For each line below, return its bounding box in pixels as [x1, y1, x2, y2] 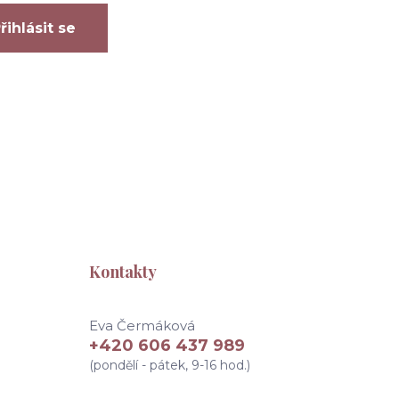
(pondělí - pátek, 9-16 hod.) [89, 357, 250, 373]
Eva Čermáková [89, 317, 195, 334]
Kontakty [89, 261, 157, 282]
